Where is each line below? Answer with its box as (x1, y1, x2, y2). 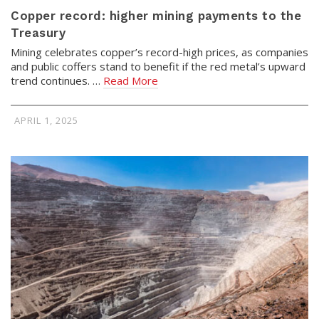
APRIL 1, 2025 (14, 114, 78, 127)
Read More (103, 73, 158, 88)
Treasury (11, 26, 66, 41)
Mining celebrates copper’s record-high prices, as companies (11, 45, 308, 60)
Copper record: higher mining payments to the (11, 9, 301, 23)
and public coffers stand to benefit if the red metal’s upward (11, 59, 305, 74)
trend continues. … (11, 73, 103, 88)
